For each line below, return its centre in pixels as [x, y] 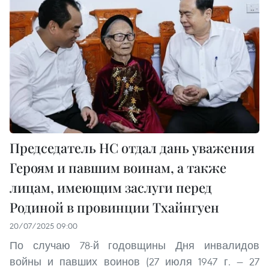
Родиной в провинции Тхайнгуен [114, 207]
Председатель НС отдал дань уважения [132, 148]
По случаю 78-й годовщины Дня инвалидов [134, 246]
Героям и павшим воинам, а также [118, 168]
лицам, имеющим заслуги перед [111, 188]
